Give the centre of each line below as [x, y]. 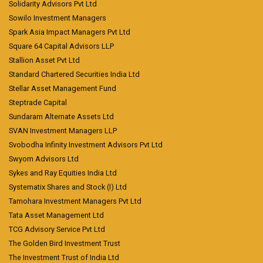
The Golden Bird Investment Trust [65, 243]
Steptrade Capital [38, 102]
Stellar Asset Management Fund [63, 88]
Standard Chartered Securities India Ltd [74, 74]
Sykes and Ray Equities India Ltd [63, 173]
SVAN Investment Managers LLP [63, 131]
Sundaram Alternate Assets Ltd [61, 117]
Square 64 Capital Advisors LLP [61, 46]
